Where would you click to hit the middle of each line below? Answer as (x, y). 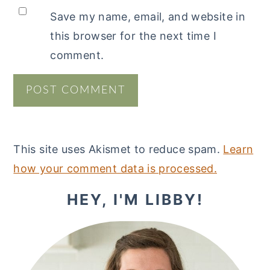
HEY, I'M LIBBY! (135, 200)
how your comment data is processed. (115, 169)
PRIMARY (60, 201)
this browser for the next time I (133, 36)
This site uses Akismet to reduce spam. (118, 149)
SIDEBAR (57, 222)
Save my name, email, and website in (148, 17)
